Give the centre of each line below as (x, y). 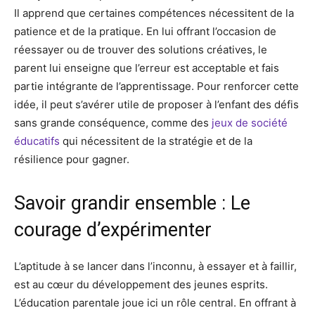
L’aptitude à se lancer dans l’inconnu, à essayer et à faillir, (155, 266)
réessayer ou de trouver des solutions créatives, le (141, 50)
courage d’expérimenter (113, 230)
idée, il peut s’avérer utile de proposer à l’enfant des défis (156, 104)
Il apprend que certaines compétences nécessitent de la (154, 13)
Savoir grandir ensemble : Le (132, 203)
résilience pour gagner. (72, 159)
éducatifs (37, 141)
